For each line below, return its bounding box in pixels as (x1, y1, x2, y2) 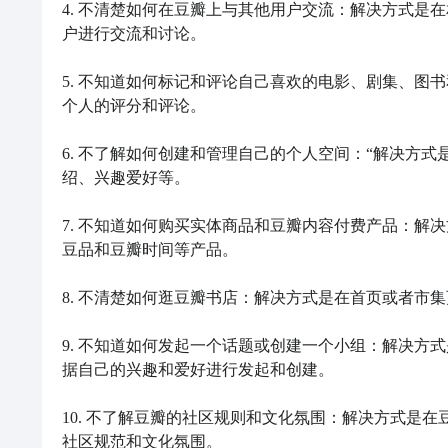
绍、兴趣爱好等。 (62, 169, 190, 186)
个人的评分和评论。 (62, 97, 206, 114)
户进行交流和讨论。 (62, 25, 206, 42)
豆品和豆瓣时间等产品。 (62, 241, 238, 258)
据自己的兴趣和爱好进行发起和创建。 (62, 361, 334, 378)
